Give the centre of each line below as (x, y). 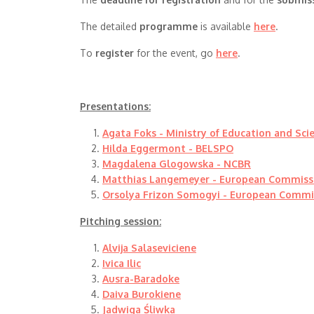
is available (227, 26)
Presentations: (115, 106)
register (116, 53)
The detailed (110, 26)
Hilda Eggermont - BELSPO (168, 148)
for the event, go (176, 53)
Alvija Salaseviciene (149, 248)
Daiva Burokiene (142, 294)
